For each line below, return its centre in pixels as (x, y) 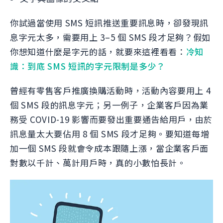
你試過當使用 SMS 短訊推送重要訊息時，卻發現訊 (109, 23)
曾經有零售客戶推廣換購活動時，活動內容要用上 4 (111, 90)
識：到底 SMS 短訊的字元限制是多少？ (88, 66)
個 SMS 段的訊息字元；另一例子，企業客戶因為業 (109, 105)
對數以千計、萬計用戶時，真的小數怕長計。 (98, 163)
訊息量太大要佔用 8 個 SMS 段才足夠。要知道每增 (110, 134)
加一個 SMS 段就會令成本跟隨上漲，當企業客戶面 (109, 148)
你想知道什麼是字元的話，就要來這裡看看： (98, 52)
